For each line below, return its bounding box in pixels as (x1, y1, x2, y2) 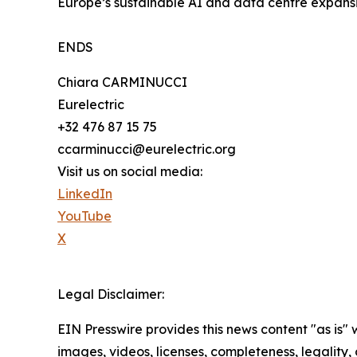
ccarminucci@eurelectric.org (57, 141, 236, 158)
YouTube (57, 208, 112, 225)
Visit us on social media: (57, 163, 202, 180)
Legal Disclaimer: (57, 286, 164, 303)
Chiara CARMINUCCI (57, 74, 187, 91)
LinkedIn (57, 186, 112, 202)
